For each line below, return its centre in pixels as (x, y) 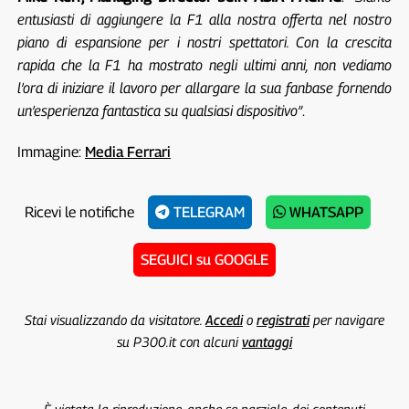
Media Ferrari (127, 152)
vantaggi (267, 341)
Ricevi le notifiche (79, 212)
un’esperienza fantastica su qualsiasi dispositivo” (159, 110)
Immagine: (51, 152)
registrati (283, 319)
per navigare (346, 319)
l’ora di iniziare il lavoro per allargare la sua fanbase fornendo (204, 88)
